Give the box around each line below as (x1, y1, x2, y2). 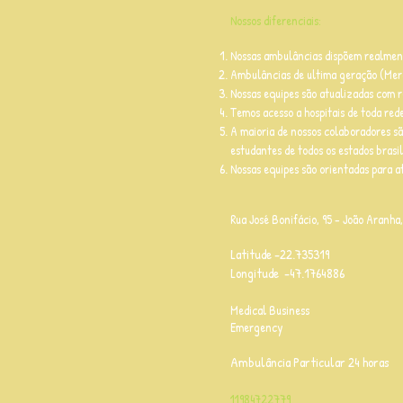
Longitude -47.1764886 (230, 264, 345, 282)
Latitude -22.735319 (230, 245, 329, 264)
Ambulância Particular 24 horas (230, 353, 389, 372)
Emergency (230, 318, 283, 336)
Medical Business (230, 301, 309, 318)
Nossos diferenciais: (230, 12, 321, 29)
